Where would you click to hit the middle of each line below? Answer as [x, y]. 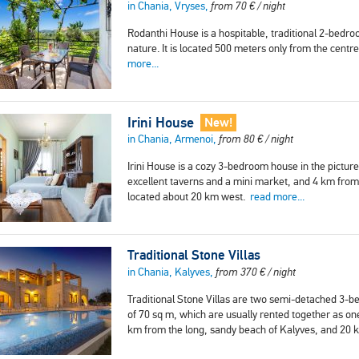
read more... [277, 197]
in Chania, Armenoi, [173, 139]
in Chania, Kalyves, [171, 272]
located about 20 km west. [189, 197]
